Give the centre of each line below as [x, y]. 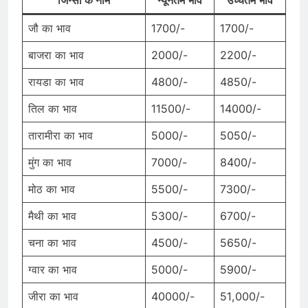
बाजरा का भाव [56, 55]
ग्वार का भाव [53, 270]
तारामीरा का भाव [60, 136]
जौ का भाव [49, 29]
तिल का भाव [53, 109]
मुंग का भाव [50, 163]
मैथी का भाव [52, 216]
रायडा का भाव [56, 82]
